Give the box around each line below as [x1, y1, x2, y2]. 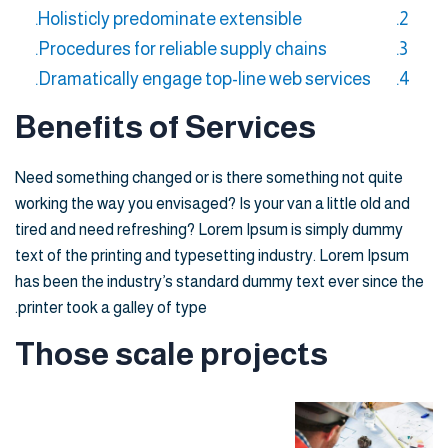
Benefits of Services [15, 109, 316, 146]
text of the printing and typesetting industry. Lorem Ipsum [15, 247, 409, 265]
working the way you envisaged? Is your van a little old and [15, 195, 410, 213]
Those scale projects [15, 336, 328, 373]
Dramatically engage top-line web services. [38, 69, 371, 90]
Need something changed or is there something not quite [15, 169, 403, 187]
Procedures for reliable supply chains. [38, 39, 327, 60]
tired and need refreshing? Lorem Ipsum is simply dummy [15, 221, 403, 239]
